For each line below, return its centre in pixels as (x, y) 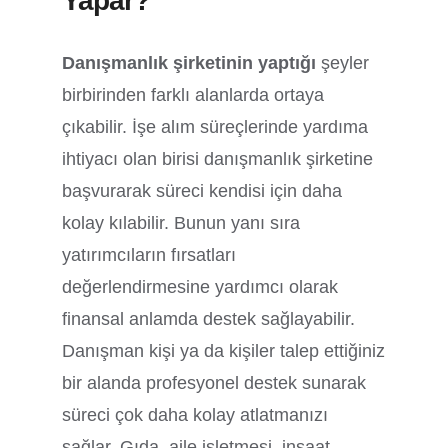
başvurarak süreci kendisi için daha (202, 190)
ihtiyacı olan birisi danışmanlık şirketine (218, 158)
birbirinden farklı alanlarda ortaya (193, 94)
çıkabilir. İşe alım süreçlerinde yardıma (215, 126)
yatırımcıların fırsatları (149, 254)
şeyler (345, 62)
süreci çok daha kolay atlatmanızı (195, 414)
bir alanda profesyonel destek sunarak (214, 382)
